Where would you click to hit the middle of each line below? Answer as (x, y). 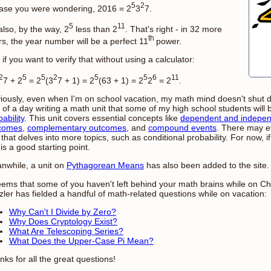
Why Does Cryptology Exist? (63, 221)
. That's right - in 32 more (174, 29)
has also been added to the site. (207, 165)
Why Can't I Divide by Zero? (63, 211)
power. (169, 41)
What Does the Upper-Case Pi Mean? (81, 240)
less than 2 (95, 29)
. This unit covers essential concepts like (102, 118)
